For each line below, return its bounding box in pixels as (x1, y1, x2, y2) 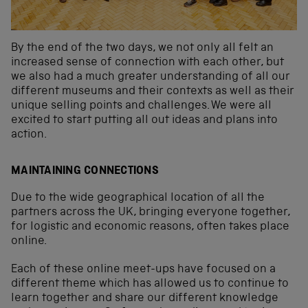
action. (11, 129, 47, 141)
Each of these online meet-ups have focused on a (11, 264, 276, 276)
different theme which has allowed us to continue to (11, 278, 289, 291)
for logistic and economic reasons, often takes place (11, 221, 289, 234)
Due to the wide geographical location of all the (11, 192, 265, 205)
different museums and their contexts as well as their (11, 85, 294, 98)
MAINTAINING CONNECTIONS (11, 166, 159, 178)
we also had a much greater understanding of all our (11, 71, 290, 83)
